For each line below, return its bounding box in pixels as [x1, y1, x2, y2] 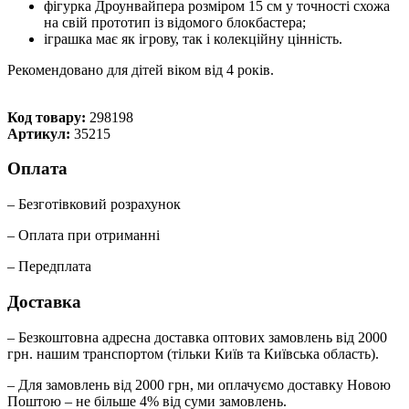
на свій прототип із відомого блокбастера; [44, 14, 306, 30]
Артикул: [7, 125, 74, 142]
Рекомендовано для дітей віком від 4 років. [7, 61, 274, 78]
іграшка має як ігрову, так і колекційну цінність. [44, 30, 342, 47]
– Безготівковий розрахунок [7, 196, 181, 213]
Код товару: [7, 109, 89, 125]
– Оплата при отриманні [7, 227, 160, 244]
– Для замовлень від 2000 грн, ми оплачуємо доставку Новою [7, 376, 391, 393]
